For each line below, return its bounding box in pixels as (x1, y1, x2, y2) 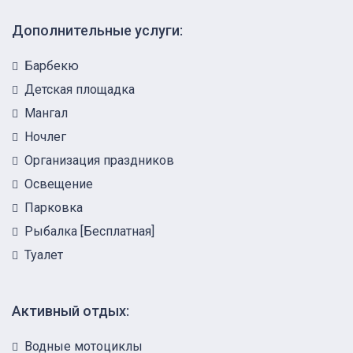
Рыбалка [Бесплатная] (24, 223, 154, 239)
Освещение (24, 176, 93, 191)
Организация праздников (24, 152, 174, 168)
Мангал (24, 105, 68, 121)
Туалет (24, 247, 63, 262)
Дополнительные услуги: (12, 21, 183, 39)
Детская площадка (24, 81, 135, 97)
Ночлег (24, 128, 66, 144)
